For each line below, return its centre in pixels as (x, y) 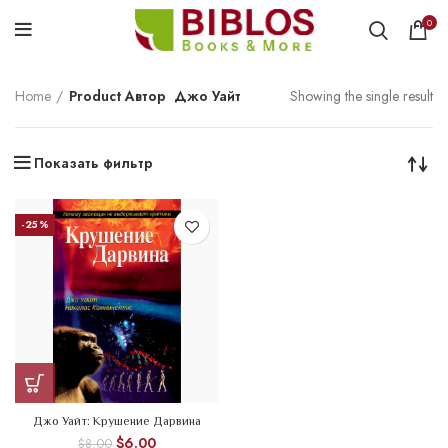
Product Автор (117, 95)
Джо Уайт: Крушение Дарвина (117, 421)
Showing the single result (361, 96)
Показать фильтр (93, 163)
